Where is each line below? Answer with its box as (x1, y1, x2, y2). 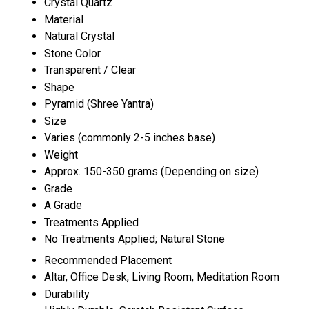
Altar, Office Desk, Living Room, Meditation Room (44, 270, 279, 283)
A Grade (44, 198, 82, 212)
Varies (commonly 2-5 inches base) (44, 130, 215, 144)
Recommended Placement (44, 253, 172, 267)
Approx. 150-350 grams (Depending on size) (44, 164, 259, 178)
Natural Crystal (44, 29, 114, 43)
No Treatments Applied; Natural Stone (44, 232, 225, 246)
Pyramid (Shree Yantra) (44, 97, 154, 110)
